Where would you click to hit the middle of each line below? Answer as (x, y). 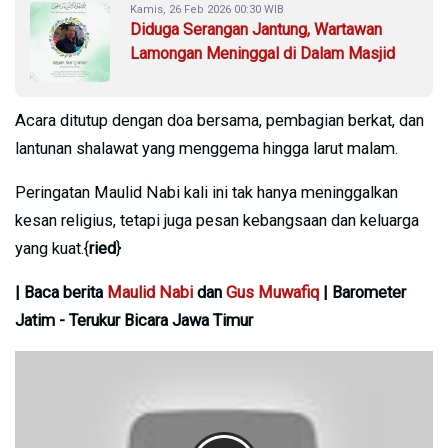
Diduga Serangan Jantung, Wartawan (256, 29)
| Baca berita (61, 292)
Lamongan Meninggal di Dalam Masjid (262, 53)
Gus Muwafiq (272, 292)
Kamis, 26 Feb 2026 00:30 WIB (207, 9)
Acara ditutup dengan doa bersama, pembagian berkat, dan (219, 120)
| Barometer (362, 292)
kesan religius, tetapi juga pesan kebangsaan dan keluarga (217, 220)
